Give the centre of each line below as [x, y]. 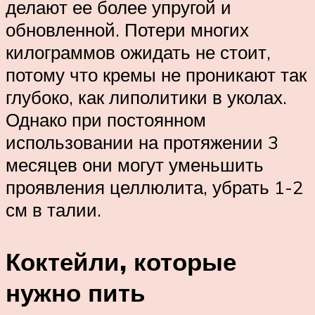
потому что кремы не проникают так [156, 75]
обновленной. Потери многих [127, 30]
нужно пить [76, 292]
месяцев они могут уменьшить [135, 165]
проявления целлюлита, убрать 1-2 [154, 187]
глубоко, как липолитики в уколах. [146, 97]
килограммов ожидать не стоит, [138, 52]
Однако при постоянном [106, 120]
